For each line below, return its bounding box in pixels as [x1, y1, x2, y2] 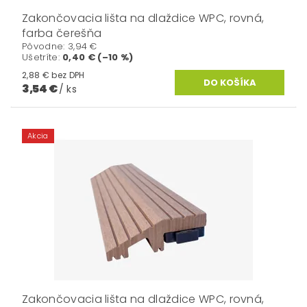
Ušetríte [22, 51, 58, 64]
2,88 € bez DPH [51, 69, 85, 81]
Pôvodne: [22, 40, 68, 53]
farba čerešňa [22, 25, 102, 41]
